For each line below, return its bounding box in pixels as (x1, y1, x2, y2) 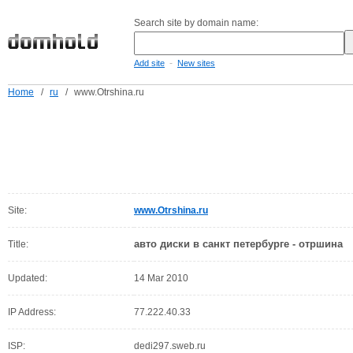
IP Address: (8, 307, 56, 318)
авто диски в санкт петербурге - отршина (134, 238, 343, 250)
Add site (134, 58, 165, 68)
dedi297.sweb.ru (134, 340, 206, 351)
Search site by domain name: (134, 17, 258, 28)
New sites (177, 58, 215, 68)
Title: (8, 239, 28, 250)
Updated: (8, 273, 47, 284)
